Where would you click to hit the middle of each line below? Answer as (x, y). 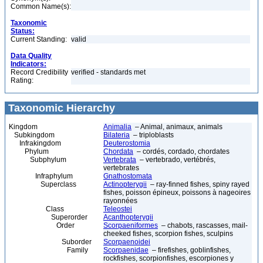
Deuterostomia (127, 143)
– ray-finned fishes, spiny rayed (198, 184)
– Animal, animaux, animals (177, 127)
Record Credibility (39, 72)
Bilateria (117, 135)
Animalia (117, 127)
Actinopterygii (125, 184)
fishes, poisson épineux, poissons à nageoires (177, 193)
